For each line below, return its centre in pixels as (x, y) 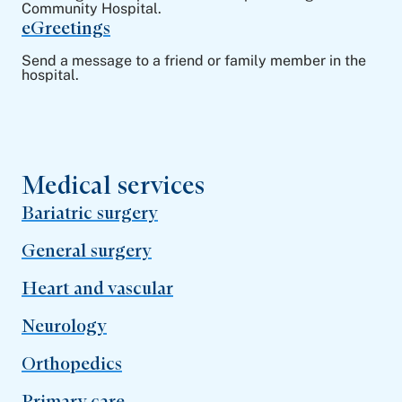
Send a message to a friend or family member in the (194, 61)
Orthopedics (72, 363)
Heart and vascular (97, 288)
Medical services (113, 185)
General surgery (87, 250)
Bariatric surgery (90, 213)
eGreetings (66, 28)
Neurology (64, 326)
